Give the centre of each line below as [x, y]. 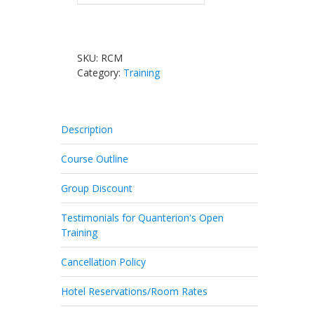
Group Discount [97, 189]
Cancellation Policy [103, 262]
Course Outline [95, 159]
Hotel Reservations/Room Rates [134, 292]
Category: [101, 73]
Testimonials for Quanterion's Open [142, 218]
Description [87, 130]
